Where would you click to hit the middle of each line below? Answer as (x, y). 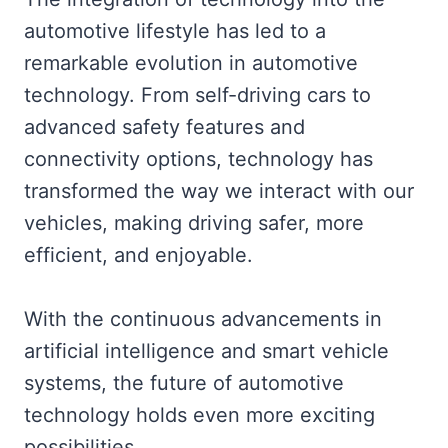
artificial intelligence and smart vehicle (206, 351)
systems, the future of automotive (184, 383)
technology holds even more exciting (199, 415)
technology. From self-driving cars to (197, 95)
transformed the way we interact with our (219, 191)
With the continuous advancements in (203, 319)
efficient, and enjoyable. (138, 255)
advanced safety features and (164, 127)
